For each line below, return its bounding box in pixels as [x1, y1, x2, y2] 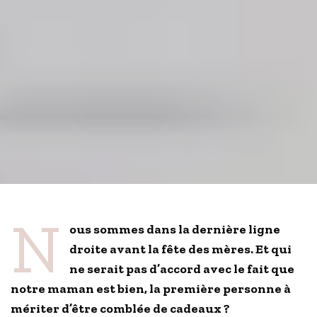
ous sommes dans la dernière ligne [69, 221, 280, 238]
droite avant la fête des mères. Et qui [69, 241, 292, 258]
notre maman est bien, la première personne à [11, 281, 292, 297]
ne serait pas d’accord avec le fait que [69, 261, 294, 277]
